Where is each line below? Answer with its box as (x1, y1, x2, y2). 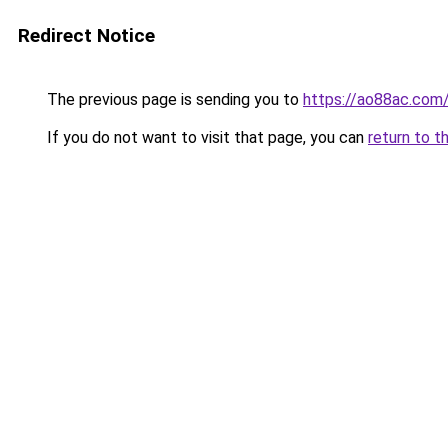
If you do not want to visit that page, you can (43, 128, 368, 147)
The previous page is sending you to (43, 90, 303, 109)
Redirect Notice (18, 24, 155, 47)
